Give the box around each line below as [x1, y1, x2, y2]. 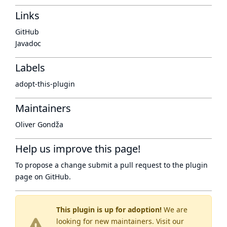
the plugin [172, 160, 208, 170]
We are [162, 205, 187, 214]
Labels [15, 61, 45, 74]
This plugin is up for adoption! [56, 205, 162, 214]
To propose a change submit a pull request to [15, 160, 172, 170]
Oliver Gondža [15, 120, 63, 129]
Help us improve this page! [15, 142, 140, 156]
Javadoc [15, 39, 41, 48]
